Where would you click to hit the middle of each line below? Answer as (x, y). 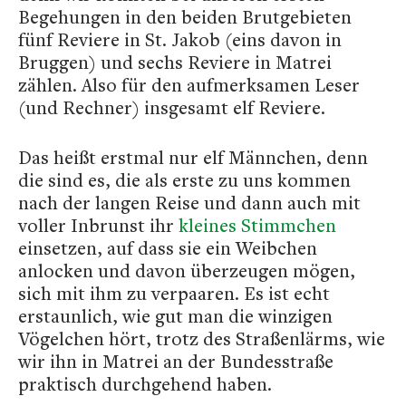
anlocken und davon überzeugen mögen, (187, 271)
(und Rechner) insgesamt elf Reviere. (172, 107)
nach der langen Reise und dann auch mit (189, 203)
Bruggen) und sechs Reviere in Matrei (175, 62)
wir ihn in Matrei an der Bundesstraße (176, 361)
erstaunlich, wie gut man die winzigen (175, 316)
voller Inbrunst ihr (98, 225)
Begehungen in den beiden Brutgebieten (185, 17)
